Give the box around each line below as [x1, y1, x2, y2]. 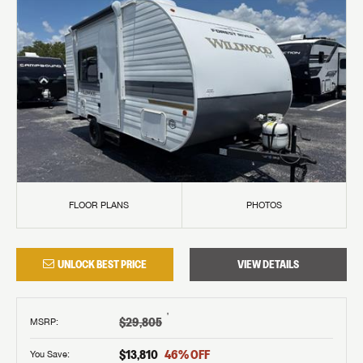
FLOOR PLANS [69, 199, 130, 210]
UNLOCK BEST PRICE [58, 256, 147, 271]
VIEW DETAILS [237, 256, 299, 271]
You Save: [30, 348, 70, 360]
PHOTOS [246, 199, 282, 210]
